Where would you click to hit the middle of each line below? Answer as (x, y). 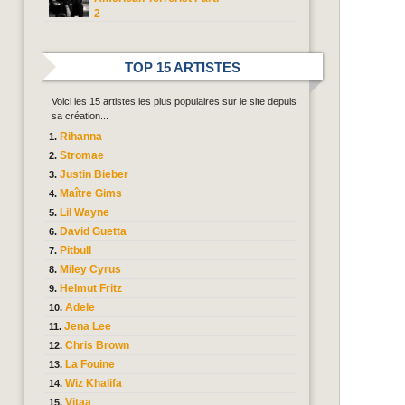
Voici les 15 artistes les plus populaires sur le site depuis (174, 101)
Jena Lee (88, 326)
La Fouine (90, 364)
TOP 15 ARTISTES (183, 67)
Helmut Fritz (91, 288)
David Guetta (93, 231)
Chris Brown (97, 345)
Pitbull (75, 250)
